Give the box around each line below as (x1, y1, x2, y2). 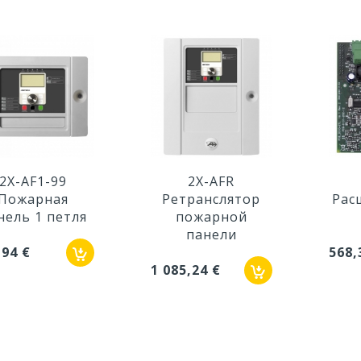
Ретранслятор (162, 190, 261, 209)
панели (185, 226, 237, 244)
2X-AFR (188, 172, 235, 191)
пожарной (175, 208, 247, 226)
